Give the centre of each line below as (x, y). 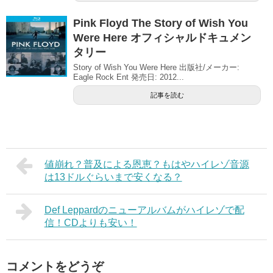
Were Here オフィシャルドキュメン (162, 37)
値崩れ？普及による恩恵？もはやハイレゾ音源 (147, 164)
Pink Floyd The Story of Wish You (161, 23)
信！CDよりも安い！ (90, 222)
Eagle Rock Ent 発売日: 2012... (129, 77)
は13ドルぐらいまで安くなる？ (113, 177)
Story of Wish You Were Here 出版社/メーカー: (156, 67)
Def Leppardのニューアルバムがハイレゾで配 (144, 210)
